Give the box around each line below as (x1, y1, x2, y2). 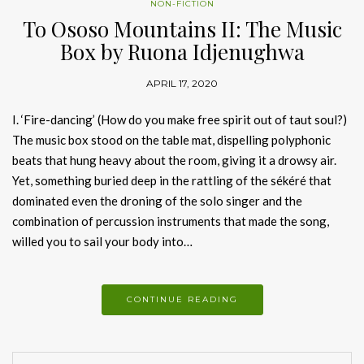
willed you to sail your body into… (12, 234, 193, 249)
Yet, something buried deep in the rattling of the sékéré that (12, 173, 331, 188)
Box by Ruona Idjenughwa (59, 37, 305, 67)
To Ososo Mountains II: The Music (22, 15, 342, 44)
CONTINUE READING (126, 294, 238, 305)
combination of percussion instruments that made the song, (12, 214, 329, 229)
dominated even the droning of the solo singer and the (12, 193, 302, 209)
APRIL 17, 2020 (146, 77, 218, 90)
